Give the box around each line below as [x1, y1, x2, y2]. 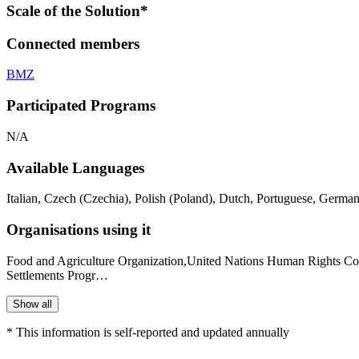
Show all [13, 297, 52, 310]
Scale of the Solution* [6, 2, 148, 19]
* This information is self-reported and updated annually [6, 325, 289, 339]
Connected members [6, 34, 139, 52]
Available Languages [6, 159, 144, 176]
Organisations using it [6, 221, 151, 238]
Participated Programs [6, 97, 155, 115]
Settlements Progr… [6, 268, 108, 282]
